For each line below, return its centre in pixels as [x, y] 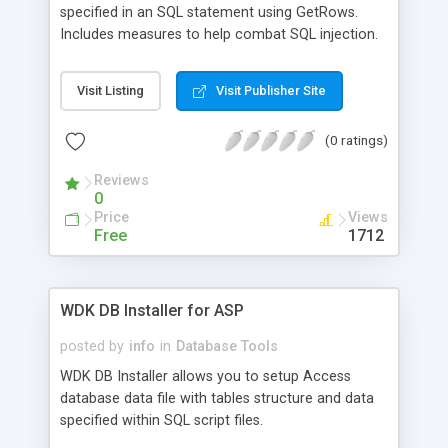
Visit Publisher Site [271, 90]
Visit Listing [110, 90]
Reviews [121, 180]
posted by [92, 346]
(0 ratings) [356, 139]
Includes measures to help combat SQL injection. [219, 34]
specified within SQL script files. [161, 420]
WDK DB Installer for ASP [152, 310]
